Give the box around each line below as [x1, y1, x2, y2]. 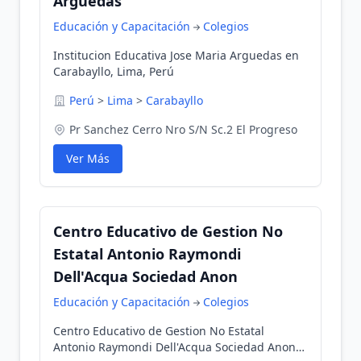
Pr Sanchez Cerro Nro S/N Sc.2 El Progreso [69, 122, 297, 137]
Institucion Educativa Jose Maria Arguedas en [53, 48, 299, 63]
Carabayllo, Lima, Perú [53, 64, 174, 79]
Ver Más [66, 151, 110, 166]
